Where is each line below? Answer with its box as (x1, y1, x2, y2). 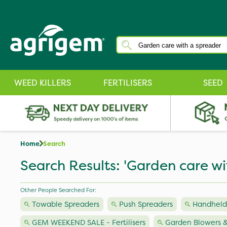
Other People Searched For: (20, 186, 96, 194)
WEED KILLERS (14, 77, 71, 88)
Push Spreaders (119, 199, 173, 209)
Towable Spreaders (32, 199, 99, 209)
